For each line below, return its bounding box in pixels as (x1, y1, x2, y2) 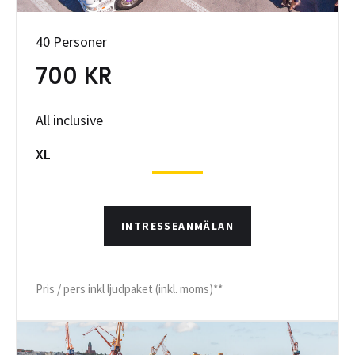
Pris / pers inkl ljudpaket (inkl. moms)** (36, 281, 223, 296)
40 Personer (36, 32, 107, 51)
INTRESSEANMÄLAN (121, 219, 234, 233)
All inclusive (36, 111, 103, 129)
